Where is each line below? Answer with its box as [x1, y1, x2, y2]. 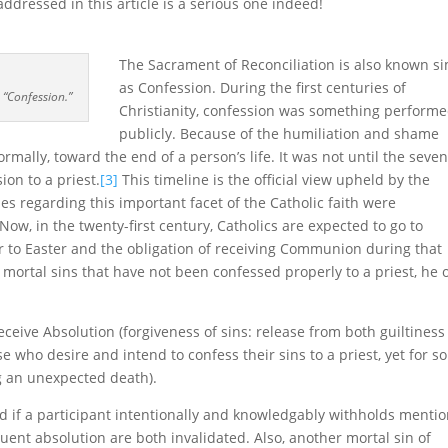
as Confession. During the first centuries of [119, 78, 407, 97]
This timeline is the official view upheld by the [118, 170, 431, 189]
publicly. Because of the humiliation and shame [119, 124, 440, 143]
